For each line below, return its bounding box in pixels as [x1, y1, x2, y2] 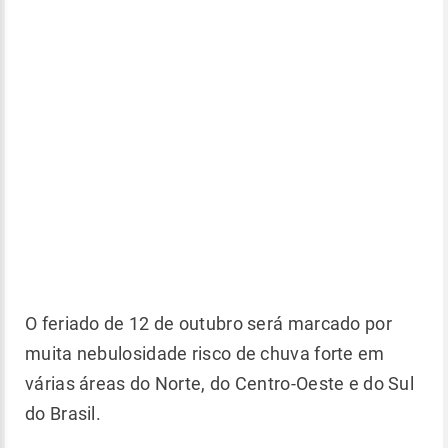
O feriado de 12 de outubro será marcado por [25, 313, 392, 334]
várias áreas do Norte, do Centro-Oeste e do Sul [25, 373, 415, 394]
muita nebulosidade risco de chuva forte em [25, 343, 385, 364]
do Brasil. [25, 403, 110, 424]
